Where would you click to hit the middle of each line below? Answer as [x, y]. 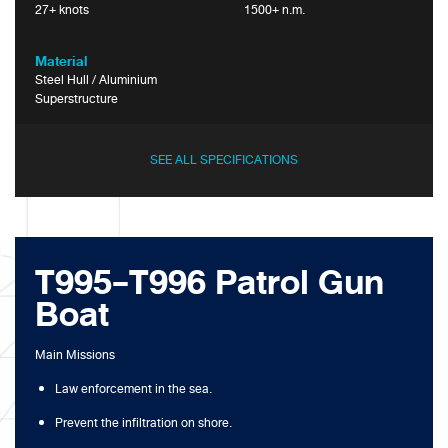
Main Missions [75, 355]
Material [61, 62]
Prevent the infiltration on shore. [143, 423]
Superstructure [76, 99]
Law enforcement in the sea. [133, 389]
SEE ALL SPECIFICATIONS [224, 160]
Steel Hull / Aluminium [96, 80]
